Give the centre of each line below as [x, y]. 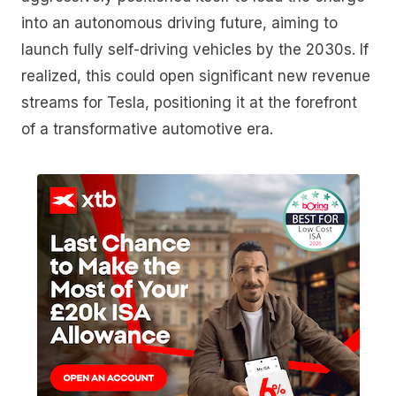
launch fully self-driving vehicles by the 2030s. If [195, 49]
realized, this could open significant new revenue [196, 76]
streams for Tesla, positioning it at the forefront [189, 102]
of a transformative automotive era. [147, 129]
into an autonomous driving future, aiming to [179, 23]
